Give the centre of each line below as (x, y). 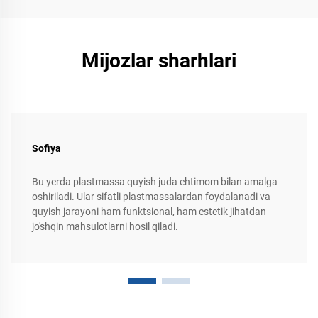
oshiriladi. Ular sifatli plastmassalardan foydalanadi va (151, 197)
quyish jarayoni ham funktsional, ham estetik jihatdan (149, 212)
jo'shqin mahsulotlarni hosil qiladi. (105, 227)
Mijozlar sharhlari (159, 61)
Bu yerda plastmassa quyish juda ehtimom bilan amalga (155, 182)
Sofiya (46, 149)
